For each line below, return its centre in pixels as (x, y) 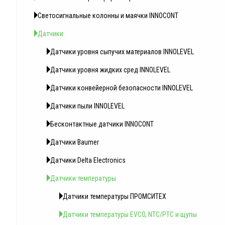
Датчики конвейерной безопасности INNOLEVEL (122, 88)
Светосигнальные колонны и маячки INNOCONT (108, 16)
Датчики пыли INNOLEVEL (87, 106)
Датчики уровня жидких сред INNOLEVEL (110, 70)
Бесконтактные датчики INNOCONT (102, 124)
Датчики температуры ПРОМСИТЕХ (115, 196)
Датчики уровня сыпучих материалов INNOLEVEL (122, 52)
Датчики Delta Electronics (88, 160)
